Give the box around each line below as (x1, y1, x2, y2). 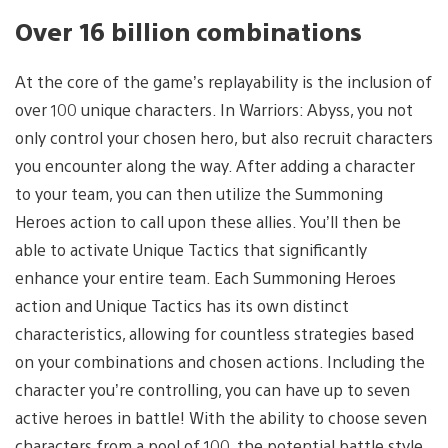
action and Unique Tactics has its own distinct (15, 294, 349, 316)
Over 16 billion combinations (15, 14, 362, 47)
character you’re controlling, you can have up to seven (15, 378, 410, 400)
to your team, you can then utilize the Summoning (15, 182, 383, 204)
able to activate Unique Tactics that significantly (15, 238, 367, 260)
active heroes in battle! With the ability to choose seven (15, 406, 427, 428)
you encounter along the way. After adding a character (15, 154, 415, 176)
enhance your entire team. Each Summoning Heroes (15, 266, 396, 288)
